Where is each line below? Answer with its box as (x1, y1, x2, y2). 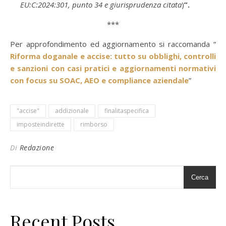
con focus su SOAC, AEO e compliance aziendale (10, 75, 189, 85)
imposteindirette (17, 120, 65, 129)
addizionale (55, 106, 89, 115)
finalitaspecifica (104, 106, 149, 115)
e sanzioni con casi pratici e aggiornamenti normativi (10, 63, 216, 73)
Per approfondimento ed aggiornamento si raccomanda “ (10, 39, 216, 49)
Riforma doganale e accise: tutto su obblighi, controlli (10, 51, 216, 61)
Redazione (19, 143, 54, 152)
